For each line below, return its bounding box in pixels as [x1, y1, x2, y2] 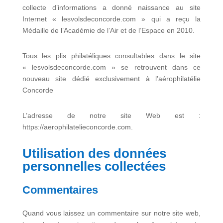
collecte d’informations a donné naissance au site [22, 3, 201, 11]
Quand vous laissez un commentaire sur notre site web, [22, 209, 201, 217]
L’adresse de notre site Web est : [22, 111, 201, 119]
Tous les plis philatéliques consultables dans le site [22, 52, 201, 60]
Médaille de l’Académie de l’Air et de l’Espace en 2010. [22, 26, 195, 34]
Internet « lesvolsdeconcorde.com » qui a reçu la [22, 15, 201, 23]
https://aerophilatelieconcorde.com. [22, 123, 133, 131]
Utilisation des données [22, 146, 166, 161]
